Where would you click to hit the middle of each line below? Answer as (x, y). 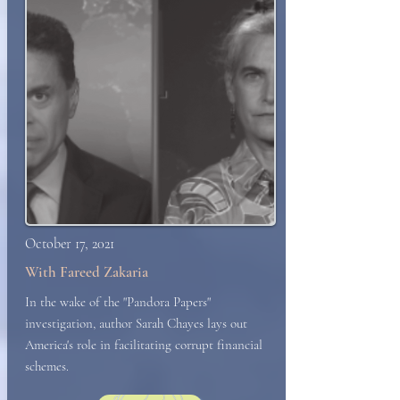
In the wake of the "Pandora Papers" (118, 302)
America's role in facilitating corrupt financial (144, 345)
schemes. (47, 366)
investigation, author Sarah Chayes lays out (136, 323)
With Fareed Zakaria (87, 272)
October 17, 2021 (70, 244)
